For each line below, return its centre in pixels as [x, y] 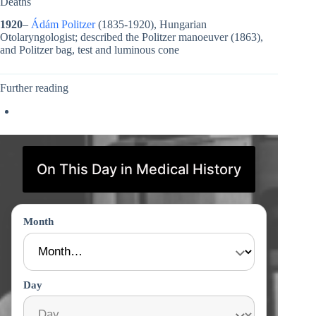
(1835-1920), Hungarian [151, 25]
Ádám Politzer [63, 25]
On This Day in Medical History [139, 170]
